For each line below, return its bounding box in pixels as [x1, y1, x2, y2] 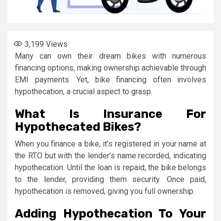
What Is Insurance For [15, 107, 206, 121]
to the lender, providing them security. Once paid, [15, 175, 206, 184]
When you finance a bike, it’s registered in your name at [15, 139, 206, 149]
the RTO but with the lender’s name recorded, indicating [15, 151, 206, 161]
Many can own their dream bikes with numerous [15, 51, 206, 61]
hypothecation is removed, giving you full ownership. [15, 186, 195, 196]
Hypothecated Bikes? [15, 120, 141, 134]
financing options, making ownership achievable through [15, 63, 206, 73]
